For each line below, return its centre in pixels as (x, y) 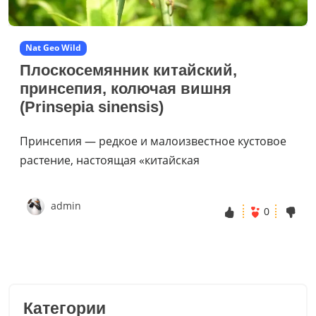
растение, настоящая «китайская (110, 160)
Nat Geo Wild (53, 48)
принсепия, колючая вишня (126, 88)
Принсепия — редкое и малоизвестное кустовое (153, 141)
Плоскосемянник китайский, (128, 70)
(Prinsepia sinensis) (92, 107)
